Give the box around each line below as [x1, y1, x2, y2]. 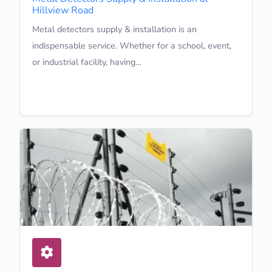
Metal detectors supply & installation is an [32, 22, 197, 35]
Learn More [42, 85, 87, 97]
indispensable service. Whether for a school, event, [32, 39, 231, 52]
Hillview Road [32, 3, 93, 17]
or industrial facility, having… [32, 55, 141, 68]
